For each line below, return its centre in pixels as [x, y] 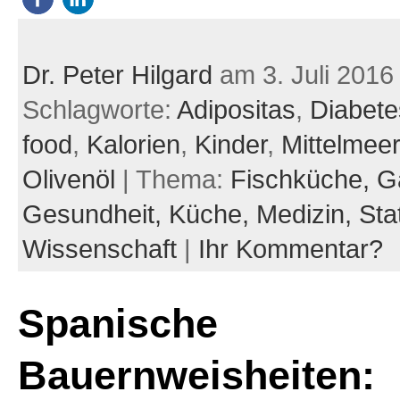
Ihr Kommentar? [290, 249]
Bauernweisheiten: [196, 375]
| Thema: [172, 179]
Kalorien [133, 144]
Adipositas [236, 109]
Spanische [117, 323]
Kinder [230, 144]
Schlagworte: [99, 109]
